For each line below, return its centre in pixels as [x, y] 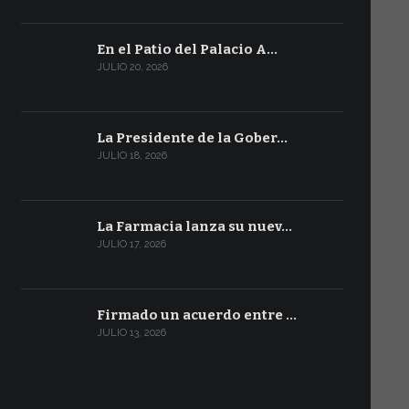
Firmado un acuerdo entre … [196, 315]
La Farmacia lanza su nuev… [194, 226]
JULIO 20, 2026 [132, 67]
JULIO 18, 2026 [131, 156]
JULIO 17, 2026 [131, 244]
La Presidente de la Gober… [192, 138]
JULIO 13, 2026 [131, 333]
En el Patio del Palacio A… [187, 49]
